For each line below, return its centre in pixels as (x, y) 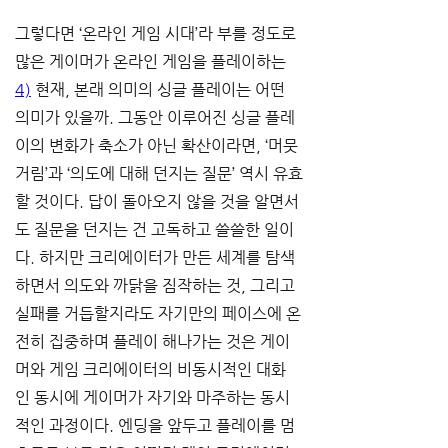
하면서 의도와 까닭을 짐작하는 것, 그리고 (157, 285)
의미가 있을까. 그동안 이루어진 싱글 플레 (155, 117)
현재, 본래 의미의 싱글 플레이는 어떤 (160, 89)
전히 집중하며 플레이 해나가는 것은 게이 (152, 341)
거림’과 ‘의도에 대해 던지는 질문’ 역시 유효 (159, 173)
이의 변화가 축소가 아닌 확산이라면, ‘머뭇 (156, 145)
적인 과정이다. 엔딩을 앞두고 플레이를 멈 (155, 425)
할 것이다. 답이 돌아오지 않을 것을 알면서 (157, 201)
